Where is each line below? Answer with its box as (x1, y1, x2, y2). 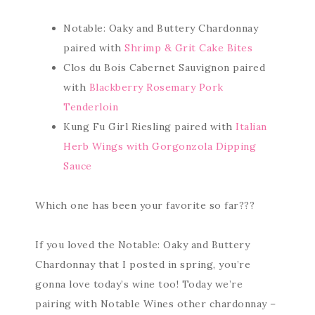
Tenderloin (63, 101, 118, 113)
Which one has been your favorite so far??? (35, 199, 255, 212)
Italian (236, 120, 267, 133)
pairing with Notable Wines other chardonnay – (35, 297, 276, 310)
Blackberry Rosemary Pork (89, 81, 224, 94)
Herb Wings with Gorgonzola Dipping (63, 140, 256, 153)
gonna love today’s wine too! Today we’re (35, 278, 243, 290)
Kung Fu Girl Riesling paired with (63, 120, 236, 133)
